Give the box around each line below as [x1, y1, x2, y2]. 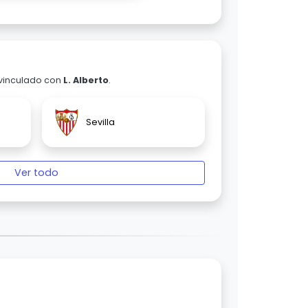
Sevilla [86, 116, 115, 129]
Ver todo [14, 166, 58, 180]
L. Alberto [63, 74, 109, 87]
